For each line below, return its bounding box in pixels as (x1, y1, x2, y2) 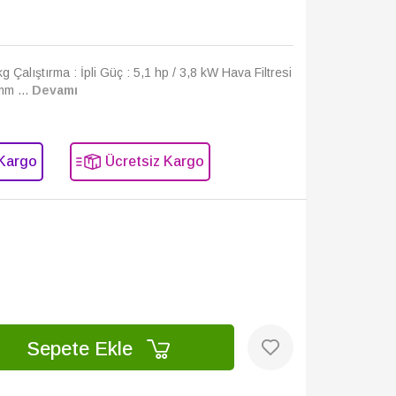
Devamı (32, 83, 78, 97)
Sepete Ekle (26, 337, 138, 360)
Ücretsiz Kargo (104, 154, 204, 169)
